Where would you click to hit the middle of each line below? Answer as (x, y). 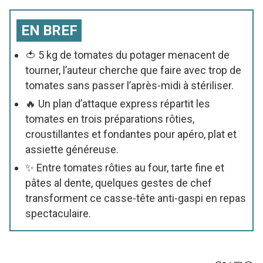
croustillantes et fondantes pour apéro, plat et (131, 134)
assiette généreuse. (72, 149)
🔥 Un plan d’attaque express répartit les (118, 103)
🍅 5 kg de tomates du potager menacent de (127, 55)
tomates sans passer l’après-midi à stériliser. (129, 85)
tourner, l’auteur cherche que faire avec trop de (133, 70)
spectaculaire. (58, 213)
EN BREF (49, 30)
